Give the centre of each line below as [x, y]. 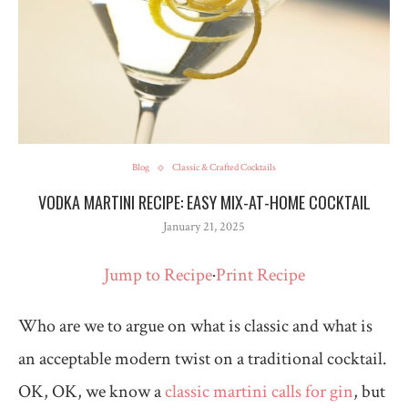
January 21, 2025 [204, 227]
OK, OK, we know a [92, 392]
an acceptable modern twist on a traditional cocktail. [203, 359]
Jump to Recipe [158, 275]
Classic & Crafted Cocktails [224, 168]
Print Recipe [260, 275]
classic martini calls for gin [259, 392]
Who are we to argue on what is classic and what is [195, 326]
